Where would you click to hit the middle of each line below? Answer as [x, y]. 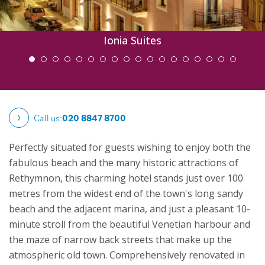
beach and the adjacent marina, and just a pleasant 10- [130, 209]
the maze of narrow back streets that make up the [120, 240]
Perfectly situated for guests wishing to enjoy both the [130, 148]
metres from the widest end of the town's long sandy [126, 194]
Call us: [48, 118]
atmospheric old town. [58, 255]
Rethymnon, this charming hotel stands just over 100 [126, 178]
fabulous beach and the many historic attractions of [124, 163]
